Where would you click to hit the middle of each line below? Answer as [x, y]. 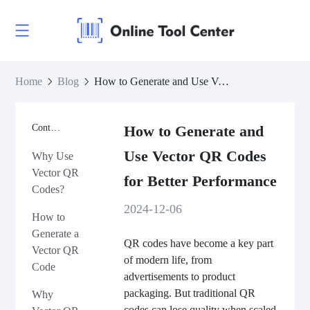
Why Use [53, 156]
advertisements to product [179, 276]
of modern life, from [167, 260]
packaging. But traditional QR [189, 293]
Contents [56, 128]
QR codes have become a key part [198, 243]
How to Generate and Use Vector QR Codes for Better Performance [224, 81]
